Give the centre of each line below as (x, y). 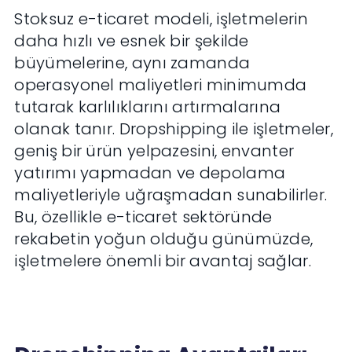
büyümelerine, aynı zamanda (132, 63)
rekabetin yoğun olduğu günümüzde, (164, 239)
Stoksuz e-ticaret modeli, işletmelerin (161, 19)
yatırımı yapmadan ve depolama (150, 173)
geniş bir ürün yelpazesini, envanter (154, 151)
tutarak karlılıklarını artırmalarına (148, 107)
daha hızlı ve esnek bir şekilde (132, 41)
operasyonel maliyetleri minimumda (161, 85)
